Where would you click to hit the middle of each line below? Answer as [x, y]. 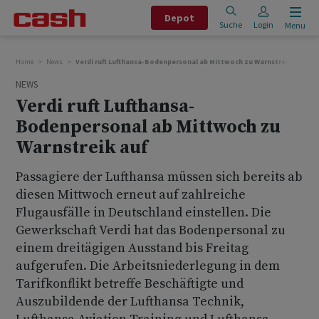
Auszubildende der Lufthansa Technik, [130, 302]
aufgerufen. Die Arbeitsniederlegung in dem [148, 266]
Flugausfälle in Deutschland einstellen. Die [143, 213]
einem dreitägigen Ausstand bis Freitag [132, 248]
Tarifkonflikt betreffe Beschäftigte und [130, 284]
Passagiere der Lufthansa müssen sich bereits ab [159, 177]
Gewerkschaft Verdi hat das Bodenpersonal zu [151, 230]
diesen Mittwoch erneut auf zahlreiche [131, 195]
